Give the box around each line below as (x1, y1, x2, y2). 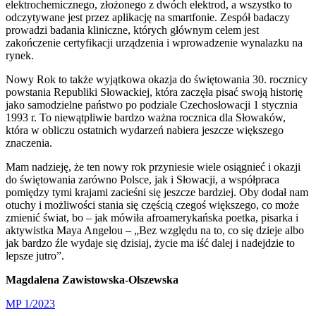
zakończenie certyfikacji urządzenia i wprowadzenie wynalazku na (6, 37, 303, 49)
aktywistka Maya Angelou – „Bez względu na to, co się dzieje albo (6, 224, 304, 237)
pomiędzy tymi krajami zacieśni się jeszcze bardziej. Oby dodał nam (6, 186, 308, 199)
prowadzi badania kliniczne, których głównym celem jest (6, 24, 259, 37)
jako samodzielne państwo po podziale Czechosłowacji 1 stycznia (6, 99, 298, 111)
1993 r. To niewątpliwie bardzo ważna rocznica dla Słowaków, (6, 111, 286, 124)
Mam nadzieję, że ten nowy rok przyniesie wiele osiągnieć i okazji (6, 161, 300, 174)
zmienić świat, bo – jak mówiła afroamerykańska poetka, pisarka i (6, 212, 298, 224)
